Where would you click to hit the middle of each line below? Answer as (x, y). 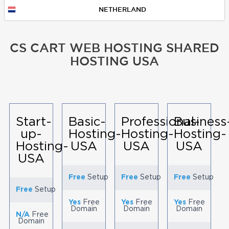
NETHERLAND (122, 9)
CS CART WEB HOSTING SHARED (114, 48)
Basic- (87, 122)
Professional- (160, 122)
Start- (33, 122)
